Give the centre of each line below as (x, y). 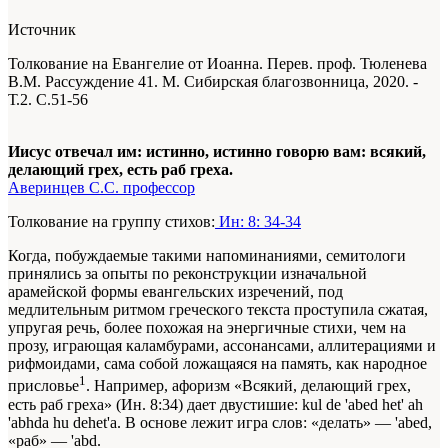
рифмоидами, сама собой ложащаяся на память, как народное (217, 364)
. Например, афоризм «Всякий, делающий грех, (248, 386)
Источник (42, 30)
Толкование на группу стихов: (111, 222)
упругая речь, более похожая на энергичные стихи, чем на (207, 328)
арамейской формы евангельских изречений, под (175, 292)
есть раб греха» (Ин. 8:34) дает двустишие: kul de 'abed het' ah (215, 404)
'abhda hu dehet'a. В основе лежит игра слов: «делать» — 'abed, (220, 422)
